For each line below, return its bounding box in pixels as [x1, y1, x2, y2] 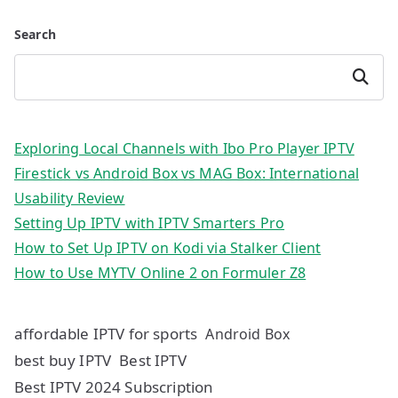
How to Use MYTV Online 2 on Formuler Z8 [14, 263, 306, 283]
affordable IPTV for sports [14, 323, 198, 345]
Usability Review [14, 188, 125, 209]
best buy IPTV [14, 350, 112, 371]
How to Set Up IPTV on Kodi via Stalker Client [14, 238, 322, 259]
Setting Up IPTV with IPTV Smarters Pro [14, 213, 285, 234]
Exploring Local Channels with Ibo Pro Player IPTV [14, 139, 354, 159]
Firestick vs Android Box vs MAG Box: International [14, 163, 360, 184]
